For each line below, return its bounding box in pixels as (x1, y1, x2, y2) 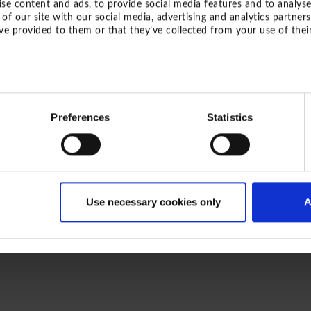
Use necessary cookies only (85, 196, 221, 208)
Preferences (51, 110, 110, 123)
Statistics (207, 110, 253, 123)
